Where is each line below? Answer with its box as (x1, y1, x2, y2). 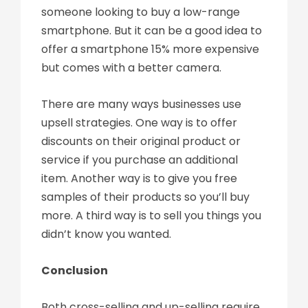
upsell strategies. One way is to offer (41, 115, 237, 131)
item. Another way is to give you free (41, 170, 237, 186)
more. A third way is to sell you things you (41, 208, 261, 223)
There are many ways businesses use (41, 96, 241, 112)
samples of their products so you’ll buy (41, 189, 250, 205)
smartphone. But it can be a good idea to (41, 23, 262, 38)
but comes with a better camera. (41, 60, 221, 76)
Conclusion (41, 263, 108, 278)
